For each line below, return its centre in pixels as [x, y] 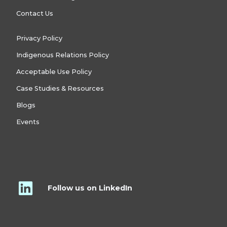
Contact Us [35, 14]
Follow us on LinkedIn [90, 188]
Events [28, 122]
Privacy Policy [39, 39]
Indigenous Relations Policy [63, 55]
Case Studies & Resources [60, 89]
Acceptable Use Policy [54, 72]
